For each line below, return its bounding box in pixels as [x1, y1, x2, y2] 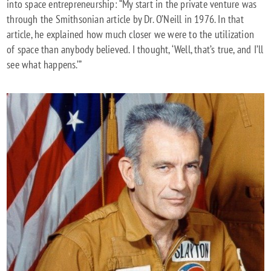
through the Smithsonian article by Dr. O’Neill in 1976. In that [7, 11, 244, 26]
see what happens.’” [7, 57, 82, 71]
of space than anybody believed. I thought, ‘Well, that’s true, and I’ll [7, 42, 264, 56]
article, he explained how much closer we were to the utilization [7, 27, 255, 41]
